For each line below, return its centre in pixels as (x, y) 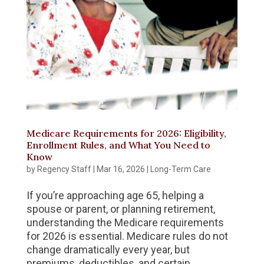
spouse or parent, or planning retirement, (121, 209)
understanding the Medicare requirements (125, 222)
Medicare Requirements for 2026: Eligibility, (126, 133)
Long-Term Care (180, 169)
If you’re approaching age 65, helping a (115, 195)
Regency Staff (64, 169)
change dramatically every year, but (108, 249)
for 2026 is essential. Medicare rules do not (127, 236)
